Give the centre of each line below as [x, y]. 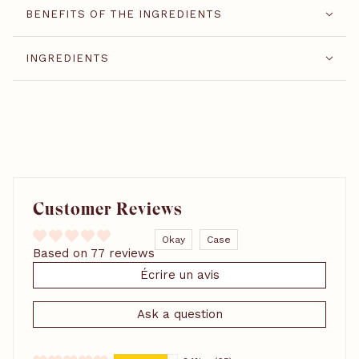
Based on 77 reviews [94, 253]
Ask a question [179, 314]
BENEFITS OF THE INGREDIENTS [124, 14]
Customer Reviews [108, 208]
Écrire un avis [179, 274]
